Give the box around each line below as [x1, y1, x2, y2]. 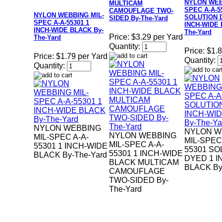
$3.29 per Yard [131, 33, 183, 42]
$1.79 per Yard [56, 52, 108, 61]
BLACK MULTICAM [109, 158, 179, 167]
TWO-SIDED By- [109, 176, 168, 185]
